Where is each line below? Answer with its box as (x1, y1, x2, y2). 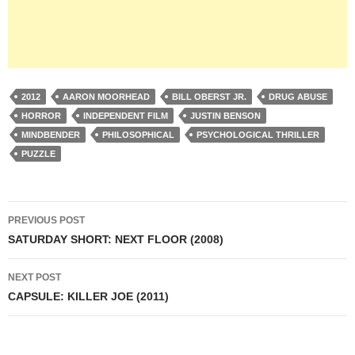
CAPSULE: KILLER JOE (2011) (8, 289, 169, 303)
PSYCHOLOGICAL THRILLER (197, 129, 319, 139)
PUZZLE (21, 148, 55, 158)
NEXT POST (8, 271, 61, 283)
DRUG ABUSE (269, 91, 327, 101)
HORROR (21, 110, 61, 120)
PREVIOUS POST (8, 214, 85, 226)
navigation (7, 229, 109, 254)
